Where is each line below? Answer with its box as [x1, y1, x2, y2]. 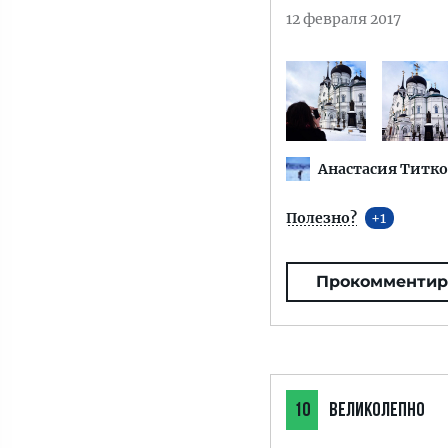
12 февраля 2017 [286, 10, 401, 29]
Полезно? [286, 209, 357, 228]
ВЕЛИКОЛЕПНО [326, 401, 425, 422]
